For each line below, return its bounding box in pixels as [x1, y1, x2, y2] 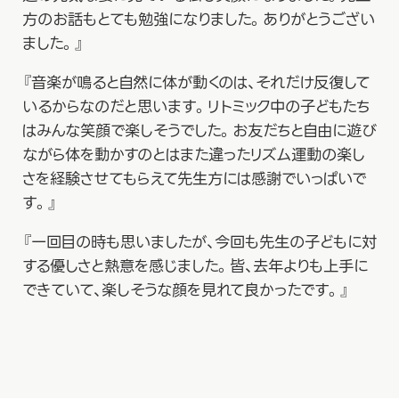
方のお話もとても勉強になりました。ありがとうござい [21, 6, 375, 32]
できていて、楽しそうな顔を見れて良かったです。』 [21, 278, 349, 304]
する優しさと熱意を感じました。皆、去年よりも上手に [21, 254, 368, 280]
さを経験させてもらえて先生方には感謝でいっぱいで [21, 166, 366, 191]
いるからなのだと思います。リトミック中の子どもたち [21, 94, 370, 119]
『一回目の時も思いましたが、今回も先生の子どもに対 [21, 230, 377, 256]
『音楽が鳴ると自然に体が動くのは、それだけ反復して [21, 69, 370, 95]
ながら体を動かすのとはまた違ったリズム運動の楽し [21, 142, 365, 167]
